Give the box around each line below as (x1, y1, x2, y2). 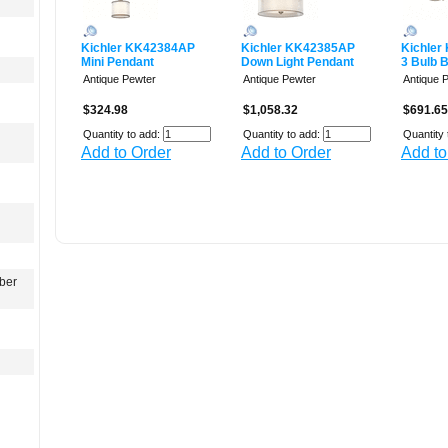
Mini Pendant (81, 55, 154, 70)
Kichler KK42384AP (81, 41, 195, 56)
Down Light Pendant (241, 55, 354, 70)
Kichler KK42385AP (241, 41, 355, 56)
